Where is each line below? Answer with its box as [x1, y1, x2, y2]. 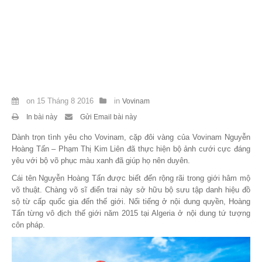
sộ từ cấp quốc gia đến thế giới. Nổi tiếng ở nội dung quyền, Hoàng [12, 196, 250, 206]
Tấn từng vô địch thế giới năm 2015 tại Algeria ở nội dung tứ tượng [12, 208, 250, 218]
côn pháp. [12, 220, 45, 229]
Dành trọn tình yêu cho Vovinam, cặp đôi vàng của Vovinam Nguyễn [12, 132, 250, 142]
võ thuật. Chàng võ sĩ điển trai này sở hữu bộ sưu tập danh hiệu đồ [12, 185, 250, 194]
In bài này [25, 112, 59, 121]
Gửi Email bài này [78, 112, 137, 121]
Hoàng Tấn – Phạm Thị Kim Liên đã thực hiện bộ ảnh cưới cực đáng [12, 144, 250, 153]
